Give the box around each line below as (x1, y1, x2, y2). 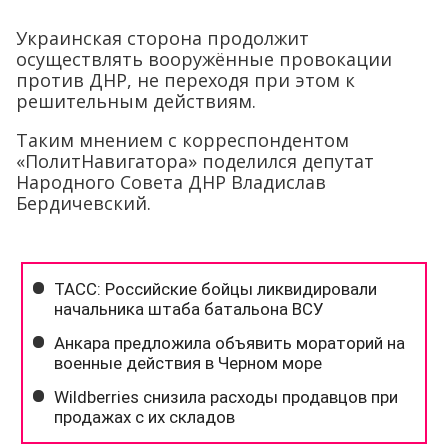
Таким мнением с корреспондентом (16, 127, 349, 152)
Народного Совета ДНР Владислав (16, 169, 326, 194)
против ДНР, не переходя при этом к (16, 67, 355, 92)
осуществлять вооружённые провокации (16, 46, 392, 71)
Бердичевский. (16, 190, 151, 215)
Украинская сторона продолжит (16, 25, 309, 50)
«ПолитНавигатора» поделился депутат (16, 148, 374, 173)
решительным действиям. (16, 88, 256, 113)
